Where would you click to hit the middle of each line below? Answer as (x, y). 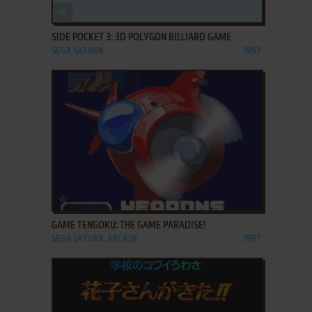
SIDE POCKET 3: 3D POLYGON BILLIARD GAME (141, 37)
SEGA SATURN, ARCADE (95, 239)
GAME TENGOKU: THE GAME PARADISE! (128, 225)
